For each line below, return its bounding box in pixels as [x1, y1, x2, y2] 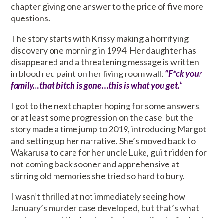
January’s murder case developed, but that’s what [11, 202, 200, 214]
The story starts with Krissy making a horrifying [11, 33, 189, 44]
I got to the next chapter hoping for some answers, [11, 100, 201, 111]
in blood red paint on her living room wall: [11, 68, 165, 79]
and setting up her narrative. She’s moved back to [11, 135, 196, 146]
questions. [11, 13, 52, 24]
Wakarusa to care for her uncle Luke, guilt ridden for [11, 147, 207, 158]
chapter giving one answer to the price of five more [11, 1, 204, 12]
